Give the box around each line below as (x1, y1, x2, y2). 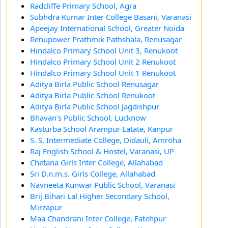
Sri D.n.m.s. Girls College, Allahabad (30, 168, 155, 179)
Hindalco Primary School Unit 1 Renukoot (30, 67, 176, 78)
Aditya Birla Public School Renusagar (30, 78, 159, 89)
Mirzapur (30, 202, 62, 212)
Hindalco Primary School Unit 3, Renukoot (30, 45, 178, 55)
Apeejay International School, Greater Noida (30, 22, 184, 33)
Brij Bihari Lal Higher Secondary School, (30, 190, 169, 201)
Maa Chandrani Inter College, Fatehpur (30, 213, 166, 223)
